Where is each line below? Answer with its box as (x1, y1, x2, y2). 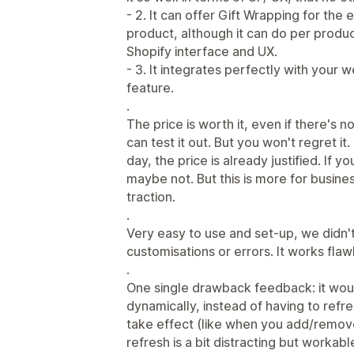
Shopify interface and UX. (126, 43, 277, 59)
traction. (126, 189, 175, 205)
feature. (126, 80, 174, 96)
